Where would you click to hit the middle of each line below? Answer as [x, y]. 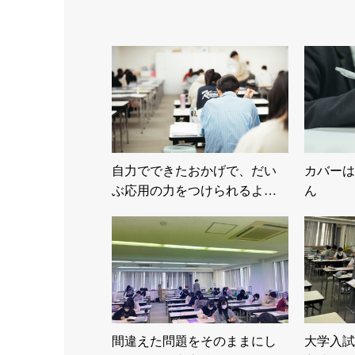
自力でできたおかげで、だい [194, 170]
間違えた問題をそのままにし [194, 341]
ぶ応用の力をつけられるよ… [194, 190]
